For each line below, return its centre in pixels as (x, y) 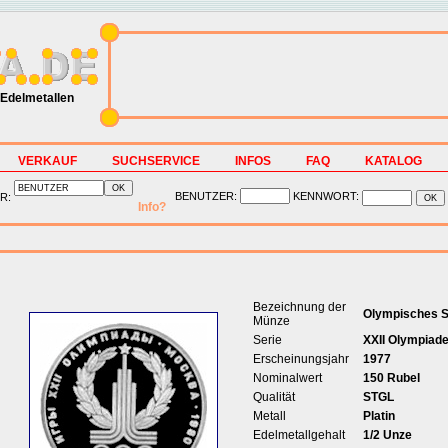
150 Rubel (391, 378)
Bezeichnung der (299, 307)
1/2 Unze (387, 435)
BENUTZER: (206, 196)
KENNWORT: (326, 196)
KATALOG (393, 161)
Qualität (273, 397)
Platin (378, 416)
